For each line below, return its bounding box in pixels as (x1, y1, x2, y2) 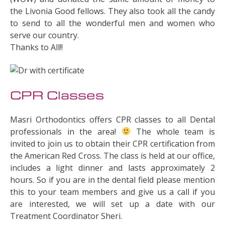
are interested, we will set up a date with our (10, 198, 215, 209)
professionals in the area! (10, 126, 122, 137)
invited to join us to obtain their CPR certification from (10, 138, 215, 149)
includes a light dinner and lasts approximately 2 (10, 162, 215, 173)
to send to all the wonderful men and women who (10, 18, 215, 29)
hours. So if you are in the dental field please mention (10, 174, 215, 185)
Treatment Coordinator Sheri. (10, 210, 122, 221)
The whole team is (131, 126, 215, 137)
